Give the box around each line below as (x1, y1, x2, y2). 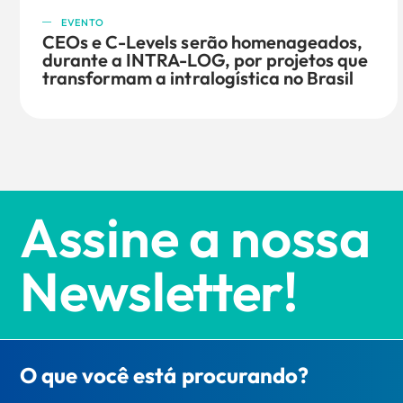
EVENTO (61, 15, 104, 29)
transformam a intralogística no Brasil (42, 66, 354, 89)
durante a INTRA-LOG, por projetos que (42, 48, 369, 71)
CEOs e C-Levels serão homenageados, (42, 30, 363, 53)
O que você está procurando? (20, 361, 309, 389)
